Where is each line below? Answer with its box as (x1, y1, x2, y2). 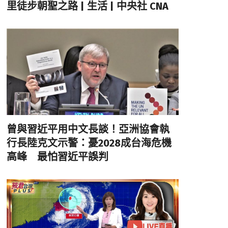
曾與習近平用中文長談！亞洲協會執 (6, 123, 169, 135)
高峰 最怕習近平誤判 (6, 150, 108, 163)
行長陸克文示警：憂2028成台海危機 (6, 136, 172, 149)
